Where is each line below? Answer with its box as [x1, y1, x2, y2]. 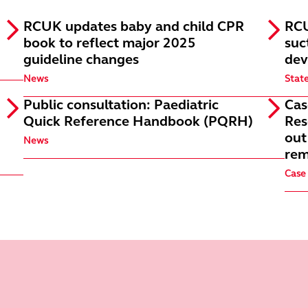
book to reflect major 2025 [23, 34, 196, 52]
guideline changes [23, 51, 139, 68]
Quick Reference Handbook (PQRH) [23, 113, 253, 130]
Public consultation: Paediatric [23, 96, 219, 113]
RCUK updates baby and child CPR [23, 18, 244, 35]
